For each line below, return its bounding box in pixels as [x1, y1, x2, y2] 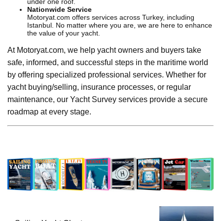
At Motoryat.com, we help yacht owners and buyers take [7, 45, 201, 54]
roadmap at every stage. [7, 107, 91, 116]
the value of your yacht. [27, 29, 100, 37]
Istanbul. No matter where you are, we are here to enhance [27, 21, 212, 29]
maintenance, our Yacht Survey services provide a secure [7, 95, 208, 104]
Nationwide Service [27, 5, 92, 13]
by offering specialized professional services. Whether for [7, 70, 206, 79]
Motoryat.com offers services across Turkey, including [27, 13, 194, 21]
